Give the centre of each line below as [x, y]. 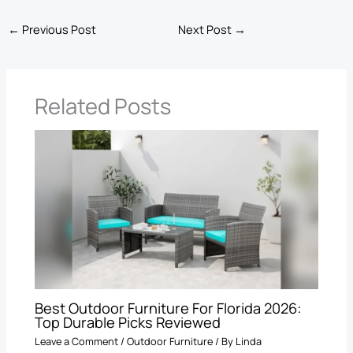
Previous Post [58, 30]
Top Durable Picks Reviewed [128, 322]
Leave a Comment [77, 342]
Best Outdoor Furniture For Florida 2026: [168, 308]
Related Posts [103, 106]
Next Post [206, 30]
